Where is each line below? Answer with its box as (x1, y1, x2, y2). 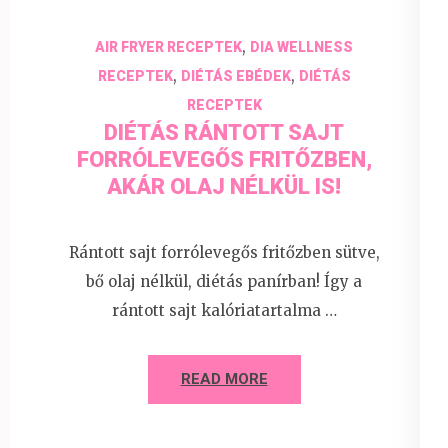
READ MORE (180, 369, 268, 388)
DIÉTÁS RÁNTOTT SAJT (104, 120, 344, 146)
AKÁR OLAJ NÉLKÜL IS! (107, 174, 341, 200)
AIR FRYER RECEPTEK (95, 39, 242, 56)
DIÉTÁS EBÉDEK (180, 68, 291, 85)
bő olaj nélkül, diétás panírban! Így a (86, 271, 362, 291)
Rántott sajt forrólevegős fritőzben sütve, (68, 242, 380, 262)
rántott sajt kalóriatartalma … (111, 300, 337, 320)
